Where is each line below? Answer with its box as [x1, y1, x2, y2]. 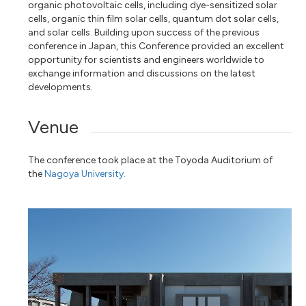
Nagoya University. [44, 167, 126, 180]
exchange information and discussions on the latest [28, 67, 256, 79]
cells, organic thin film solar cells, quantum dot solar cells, [28, 12, 279, 25]
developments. [28, 81, 94, 93]
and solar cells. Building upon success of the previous [28, 26, 260, 38]
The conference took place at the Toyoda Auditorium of [28, 154, 273, 166]
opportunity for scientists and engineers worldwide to [28, 53, 265, 66]
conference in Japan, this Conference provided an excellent [28, 40, 285, 52]
